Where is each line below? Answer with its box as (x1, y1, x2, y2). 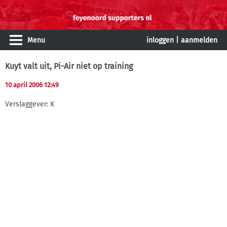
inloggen (146, 36, 174, 45)
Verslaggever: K (5, 99, 54, 108)
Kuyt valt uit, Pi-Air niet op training (5, 61, 133, 71)
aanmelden (181, 36, 217, 45)
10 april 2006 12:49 (5, 81, 59, 89)
